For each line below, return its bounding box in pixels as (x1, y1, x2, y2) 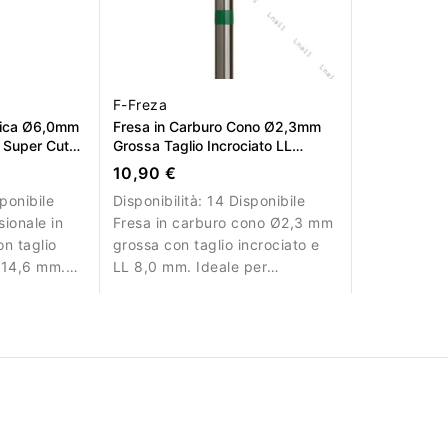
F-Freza (112, 96, 168, 114)
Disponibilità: (112, 192, 208, 210)
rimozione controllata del (112, 280, 286, 298)
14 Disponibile (207, 192, 306, 210)
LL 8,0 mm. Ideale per (112, 258, 268, 276)
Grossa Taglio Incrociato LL (112, 137, 292, 155)
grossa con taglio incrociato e (112, 236, 320, 254)
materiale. (112, 302, 182, 320)
